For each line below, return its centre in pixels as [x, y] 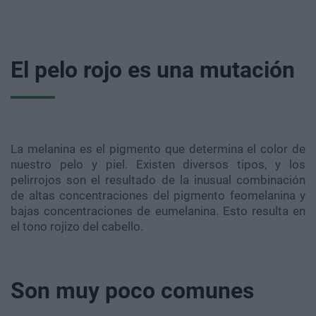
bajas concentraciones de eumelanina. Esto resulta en [158, 211]
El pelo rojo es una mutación [153, 69]
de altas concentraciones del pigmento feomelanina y [158, 195]
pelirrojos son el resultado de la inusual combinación [158, 180]
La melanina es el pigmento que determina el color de [158, 148]
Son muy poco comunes [132, 290]
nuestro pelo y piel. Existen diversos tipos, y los [158, 164]
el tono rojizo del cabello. [77, 226]
